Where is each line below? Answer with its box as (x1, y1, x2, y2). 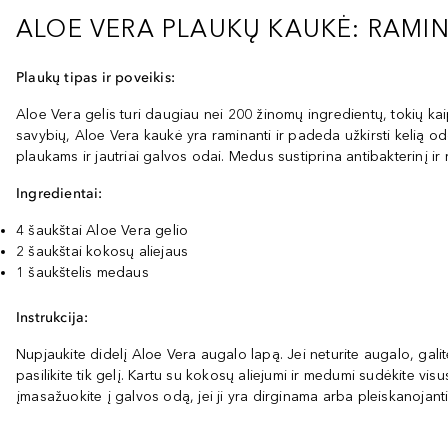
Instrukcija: (16, 309, 89, 326)
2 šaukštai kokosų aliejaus (16, 243, 189, 260)
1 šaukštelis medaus (16, 264, 149, 281)
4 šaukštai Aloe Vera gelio (16, 222, 189, 239)
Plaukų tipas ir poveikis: (16, 69, 175, 86)
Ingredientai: (16, 185, 103, 202)
